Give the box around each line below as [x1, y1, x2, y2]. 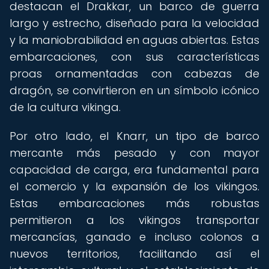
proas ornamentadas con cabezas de [10, 66, 259, 81]
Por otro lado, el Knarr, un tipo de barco [10, 128, 259, 144]
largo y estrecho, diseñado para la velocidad [10, 16, 259, 31]
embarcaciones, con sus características [10, 49, 259, 64]
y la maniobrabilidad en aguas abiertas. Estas [10, 32, 259, 47]
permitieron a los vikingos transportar [10, 213, 259, 228]
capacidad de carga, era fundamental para [10, 162, 259, 177]
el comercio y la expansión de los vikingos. [10, 179, 259, 194]
